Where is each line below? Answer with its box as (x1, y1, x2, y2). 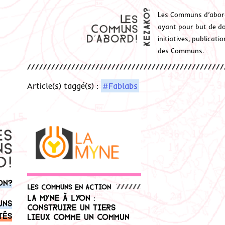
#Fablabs (102, 81, 138, 91)
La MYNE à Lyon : (27, 193, 95, 201)
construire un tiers (27, 202, 116, 211)
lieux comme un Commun (27, 212, 130, 220)
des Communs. (158, 47, 204, 55)
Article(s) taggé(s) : (27, 81, 101, 91)
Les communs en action (27, 183, 111, 190)
